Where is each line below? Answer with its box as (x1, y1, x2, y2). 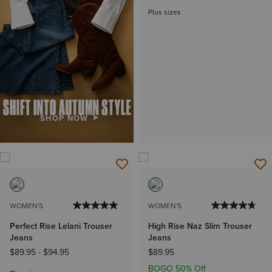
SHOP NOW (39, 112, 89, 124)
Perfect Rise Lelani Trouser (10, 219, 112, 233)
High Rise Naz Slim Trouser (148, 219, 252, 233)
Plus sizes (148, 7, 181, 18)
